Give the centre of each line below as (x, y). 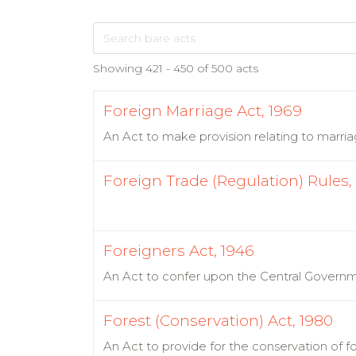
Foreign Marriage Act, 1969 (203, 111)
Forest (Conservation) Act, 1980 (218, 321)
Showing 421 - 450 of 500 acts (176, 68)
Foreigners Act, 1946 (179, 251)
